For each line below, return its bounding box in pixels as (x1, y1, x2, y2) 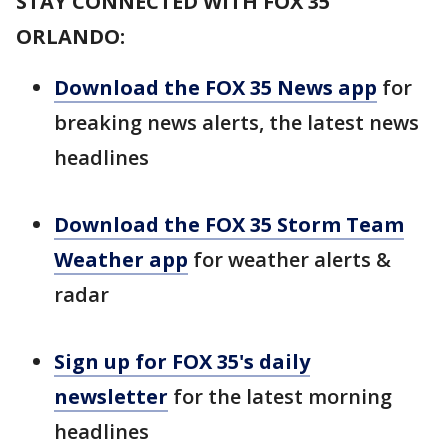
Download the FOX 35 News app (54, 73, 377, 101)
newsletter (54, 382, 168, 410)
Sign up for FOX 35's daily (54, 347, 310, 375)
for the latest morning (168, 382, 392, 410)
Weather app (54, 245, 188, 273)
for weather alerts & (188, 245, 391, 273)
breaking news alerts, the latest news (54, 108, 419, 136)
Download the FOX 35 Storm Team (54, 210, 404, 238)
